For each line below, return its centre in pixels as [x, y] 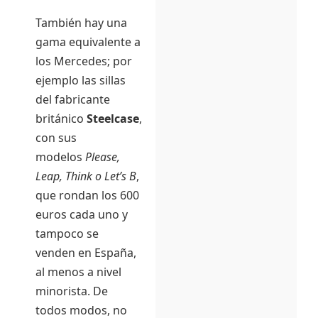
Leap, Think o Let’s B [86, 176]
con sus [56, 137]
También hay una [81, 22]
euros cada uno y [82, 214]
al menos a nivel [78, 272]
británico [61, 118]
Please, [103, 157]
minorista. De [72, 291]
